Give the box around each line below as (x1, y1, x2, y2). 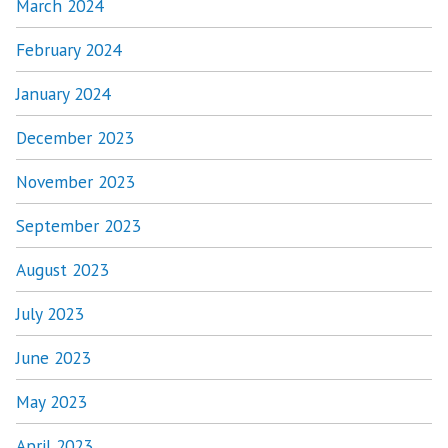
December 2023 (16, 125, 133, 149)
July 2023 (16, 301, 83, 325)
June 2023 (16, 345, 90, 369)
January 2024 (16, 81, 110, 105)
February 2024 (16, 37, 121, 61)
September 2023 (16, 213, 140, 237)
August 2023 (16, 257, 108, 281)
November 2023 (16, 169, 134, 193)
